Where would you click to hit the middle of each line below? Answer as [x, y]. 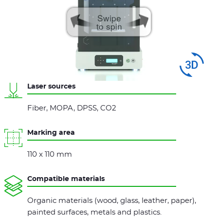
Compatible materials [66, 179]
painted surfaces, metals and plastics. [94, 212]
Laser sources [51, 86]
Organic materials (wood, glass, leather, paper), [112, 200]
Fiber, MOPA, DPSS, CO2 [72, 108]
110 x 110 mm [50, 154]
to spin [109, 26]
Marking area [51, 133]
